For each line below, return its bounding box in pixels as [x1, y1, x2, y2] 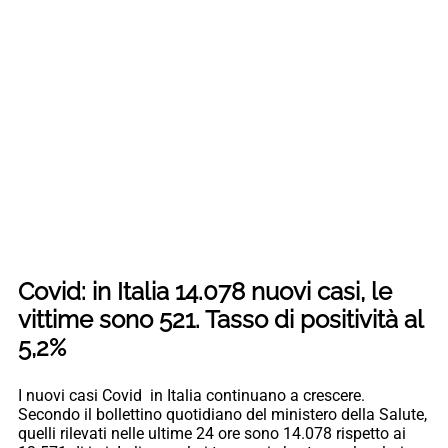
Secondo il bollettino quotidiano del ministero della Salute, [18, 405, 427, 425]
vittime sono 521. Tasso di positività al [18, 305, 423, 335]
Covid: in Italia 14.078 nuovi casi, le [18, 277, 392, 307]
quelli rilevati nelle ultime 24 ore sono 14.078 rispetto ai [18, 424, 406, 444]
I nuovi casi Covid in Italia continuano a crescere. [18, 386, 365, 406]
